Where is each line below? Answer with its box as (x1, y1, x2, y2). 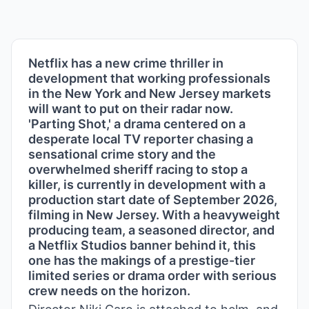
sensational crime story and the (28, 147, 216, 161)
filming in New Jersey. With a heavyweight (28, 208, 280, 222)
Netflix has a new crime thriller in (28, 56, 223, 70)
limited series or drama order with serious (28, 268, 277, 283)
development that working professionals (28, 71, 270, 86)
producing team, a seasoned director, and (28, 223, 275, 237)
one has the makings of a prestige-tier (28, 253, 255, 268)
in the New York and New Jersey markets (28, 86, 271, 101)
